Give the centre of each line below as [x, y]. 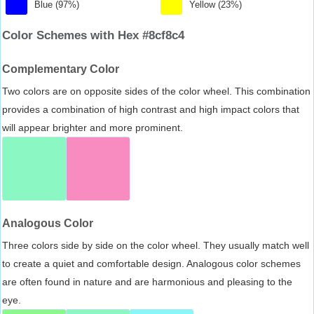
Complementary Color [61, 69]
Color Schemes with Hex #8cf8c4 [93, 35]
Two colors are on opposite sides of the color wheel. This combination [156, 91]
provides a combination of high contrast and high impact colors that [151, 109]
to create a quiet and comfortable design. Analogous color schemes [151, 263]
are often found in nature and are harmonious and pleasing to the [147, 281]
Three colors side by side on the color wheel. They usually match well [156, 245]
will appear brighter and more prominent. [93, 127]
